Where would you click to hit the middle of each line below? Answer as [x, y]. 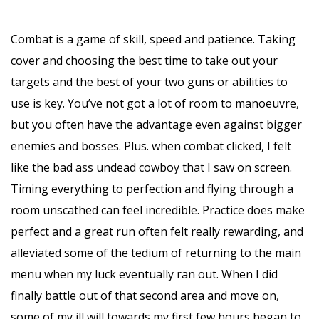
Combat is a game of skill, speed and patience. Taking [153, 39]
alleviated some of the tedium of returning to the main [156, 252]
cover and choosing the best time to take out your [144, 60]
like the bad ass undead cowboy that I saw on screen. [151, 167]
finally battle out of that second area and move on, [145, 295]
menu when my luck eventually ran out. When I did [144, 274]
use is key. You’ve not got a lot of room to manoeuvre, [155, 103]
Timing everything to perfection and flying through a [152, 188]
